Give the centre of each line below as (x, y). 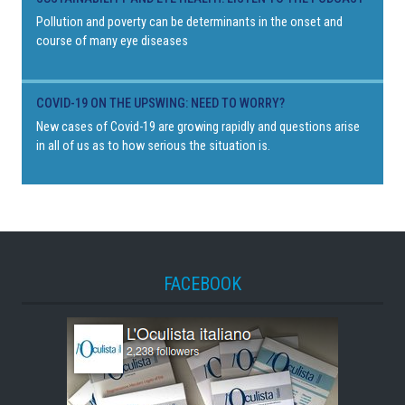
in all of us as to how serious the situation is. (153, 146)
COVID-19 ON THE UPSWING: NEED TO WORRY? (160, 103)
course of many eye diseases (112, 41)
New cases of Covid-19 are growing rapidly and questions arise (198, 127)
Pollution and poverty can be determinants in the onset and (189, 22)
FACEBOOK (202, 283)
